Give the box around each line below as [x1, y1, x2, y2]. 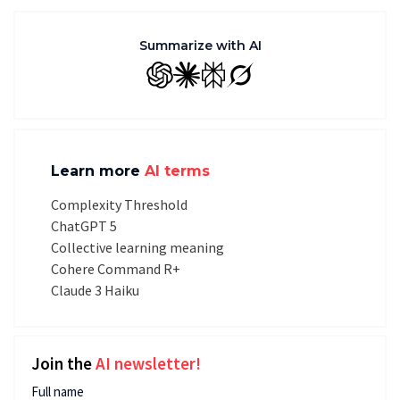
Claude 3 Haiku [51, 281, 139, 299]
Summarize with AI [138, 37, 262, 54]
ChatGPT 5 [51, 217, 117, 235]
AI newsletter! [96, 353, 201, 374]
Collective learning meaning [51, 238, 224, 256]
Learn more [51, 162, 145, 179]
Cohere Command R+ [51, 260, 180, 278]
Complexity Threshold [51, 196, 187, 213]
